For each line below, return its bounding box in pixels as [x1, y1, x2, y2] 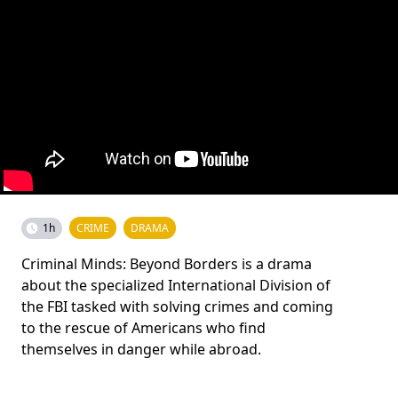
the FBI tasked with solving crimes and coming [21, 296, 333, 316]
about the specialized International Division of [21, 275, 330, 295]
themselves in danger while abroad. [21, 338, 261, 359]
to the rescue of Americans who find [21, 317, 266, 338]
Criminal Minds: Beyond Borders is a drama [21, 253, 312, 274]
